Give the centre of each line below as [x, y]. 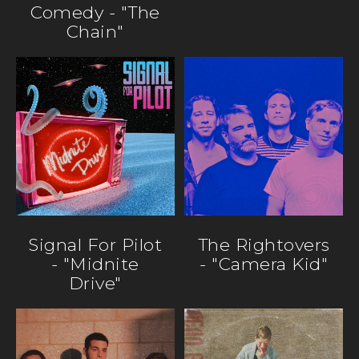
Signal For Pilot [95, 244]
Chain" [95, 31]
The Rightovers [264, 244]
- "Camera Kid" [264, 263]
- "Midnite [95, 263]
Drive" [95, 282]
